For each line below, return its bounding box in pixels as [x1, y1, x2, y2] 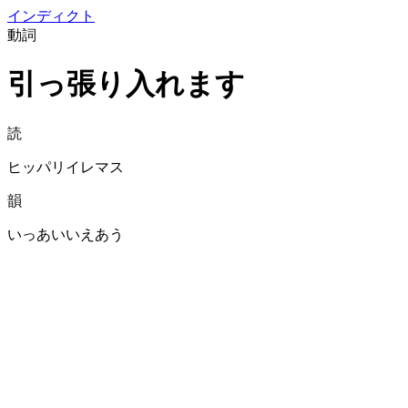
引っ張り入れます [7, 67, 245, 101]
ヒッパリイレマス [7, 158, 124, 175]
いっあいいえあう [7, 226, 124, 242]
